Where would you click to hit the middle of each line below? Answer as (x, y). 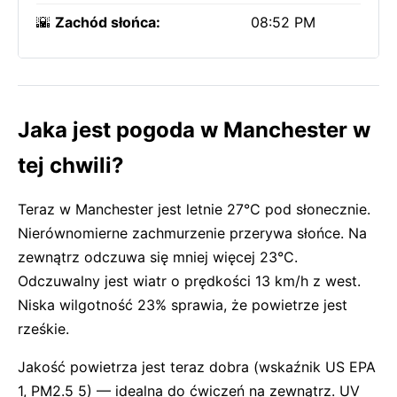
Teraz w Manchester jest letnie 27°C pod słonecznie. (194, 209)
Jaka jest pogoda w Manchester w (194, 130)
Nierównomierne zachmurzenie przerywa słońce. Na (192, 233)
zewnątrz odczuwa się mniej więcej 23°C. (158, 257)
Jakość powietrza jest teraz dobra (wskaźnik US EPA (197, 367)
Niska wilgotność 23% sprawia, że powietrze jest (183, 305)
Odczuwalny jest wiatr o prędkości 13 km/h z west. (189, 281)
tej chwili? (71, 165)
